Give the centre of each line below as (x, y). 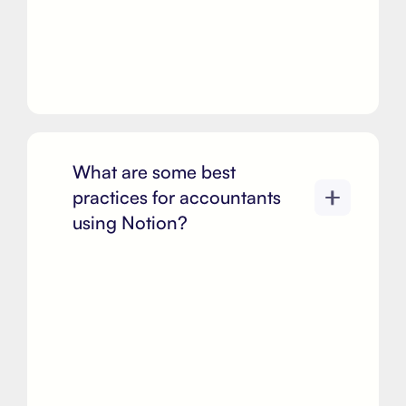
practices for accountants (177, 197)
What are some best (154, 172)
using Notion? (130, 222)
